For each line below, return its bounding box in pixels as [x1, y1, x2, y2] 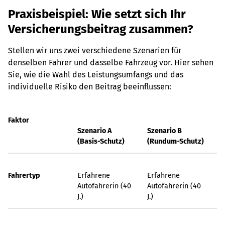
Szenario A [77, 127, 111, 135]
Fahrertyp [8, 171, 40, 180]
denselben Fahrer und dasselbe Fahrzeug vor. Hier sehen [8, 58, 213, 67]
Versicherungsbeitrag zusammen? [8, 22, 193, 36]
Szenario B [147, 127, 182, 135]
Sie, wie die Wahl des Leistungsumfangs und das [8, 70, 183, 79]
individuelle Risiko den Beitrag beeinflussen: [8, 82, 171, 91]
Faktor [8, 116, 29, 125]
